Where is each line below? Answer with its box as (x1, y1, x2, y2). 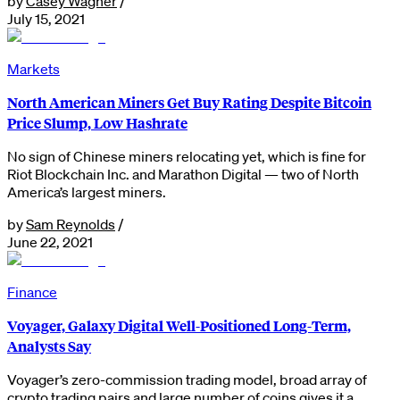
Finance (7, 282, 57, 301)
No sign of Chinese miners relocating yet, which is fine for (7, 146, 366, 165)
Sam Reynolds (26, 214, 115, 233)
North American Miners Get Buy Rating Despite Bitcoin (7, 91, 371, 112)
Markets (7, 59, 60, 78)
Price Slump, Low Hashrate (7, 112, 187, 133)
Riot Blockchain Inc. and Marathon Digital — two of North (7, 164, 359, 183)
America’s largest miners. (7, 182, 166, 201)
